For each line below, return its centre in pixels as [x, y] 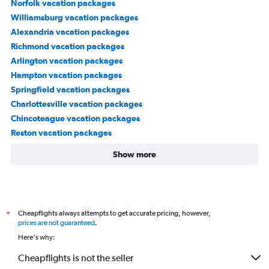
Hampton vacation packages [66, 75]
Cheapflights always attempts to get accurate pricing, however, [114, 213]
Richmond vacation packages [68, 46]
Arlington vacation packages [67, 61]
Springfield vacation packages [70, 89]
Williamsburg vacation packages [74, 17]
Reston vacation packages [61, 133]
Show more [134, 154]
